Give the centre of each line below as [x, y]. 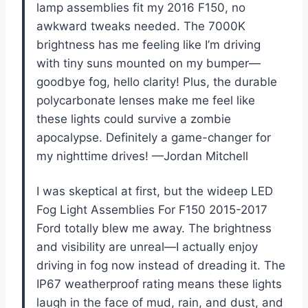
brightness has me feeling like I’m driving [148, 45]
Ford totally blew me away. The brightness [154, 229]
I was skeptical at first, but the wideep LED [155, 191]
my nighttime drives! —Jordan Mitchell [142, 156]
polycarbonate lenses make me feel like [146, 101]
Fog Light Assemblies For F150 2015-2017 [152, 210]
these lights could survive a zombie [134, 119]
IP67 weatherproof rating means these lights [159, 284]
